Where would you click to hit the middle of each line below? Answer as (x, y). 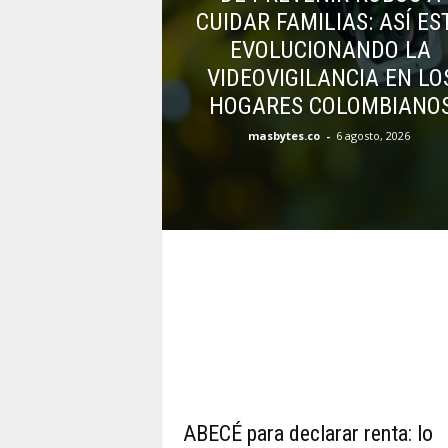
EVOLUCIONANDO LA (330, 49)
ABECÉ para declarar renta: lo (307, 433)
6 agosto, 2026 (373, 135)
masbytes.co (284, 135)
